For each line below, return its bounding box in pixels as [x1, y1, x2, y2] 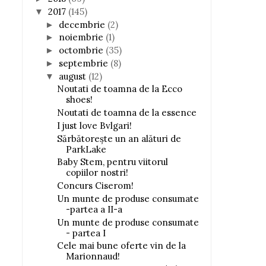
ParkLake [65, 143, 106, 155]
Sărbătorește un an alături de [56, 132, 181, 144]
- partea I [65, 227, 106, 239]
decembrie [59, 18, 107, 30]
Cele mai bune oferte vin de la [56, 240, 186, 252]
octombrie [59, 45, 106, 56]
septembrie [59, 57, 110, 69]
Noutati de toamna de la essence [56, 107, 197, 118]
